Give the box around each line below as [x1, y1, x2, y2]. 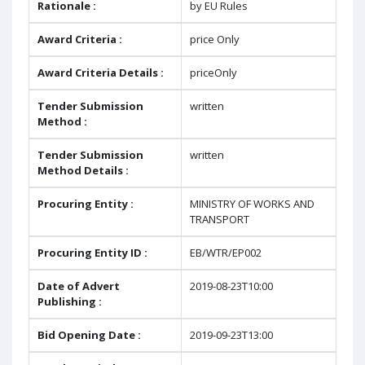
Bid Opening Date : [37, 328, 141, 342]
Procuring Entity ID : [37, 245, 147, 260]
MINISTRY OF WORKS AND [190, 196, 314, 211]
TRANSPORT [190, 212, 249, 226]
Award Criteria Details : [37, 65, 164, 80]
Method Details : [37, 163, 129, 178]
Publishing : [37, 294, 102, 309]
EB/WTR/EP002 [190, 245, 262, 260]
